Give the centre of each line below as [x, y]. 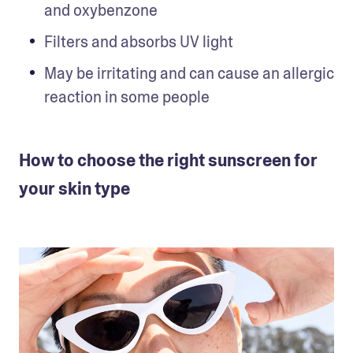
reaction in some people [127, 97]
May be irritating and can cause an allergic [189, 73]
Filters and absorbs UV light [139, 42]
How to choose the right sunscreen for [168, 161]
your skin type [74, 189]
